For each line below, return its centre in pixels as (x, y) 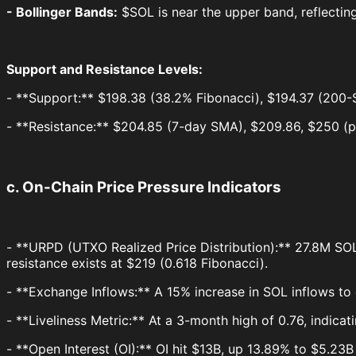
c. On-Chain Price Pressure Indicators (144, 187)
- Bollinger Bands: (62, 12)
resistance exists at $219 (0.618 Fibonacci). (137, 263)
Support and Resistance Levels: (104, 69)
